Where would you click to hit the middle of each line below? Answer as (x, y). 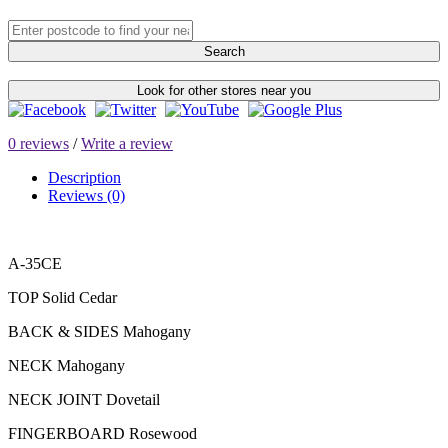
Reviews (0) (86, 195)
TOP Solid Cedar (62, 297)
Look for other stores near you (224, 90)
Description (84, 177)
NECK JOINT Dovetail (84, 399)
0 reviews (38, 143)
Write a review (127, 143)
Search (224, 51)
